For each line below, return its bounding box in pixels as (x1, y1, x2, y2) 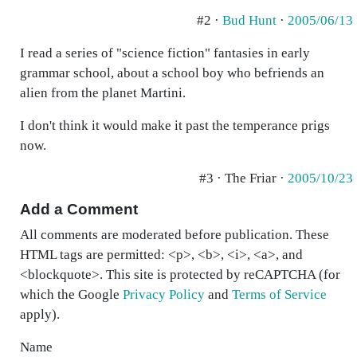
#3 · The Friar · (199, 171, 288, 186)
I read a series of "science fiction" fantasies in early (20, 45, 310, 61)
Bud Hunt (222, 13, 277, 28)
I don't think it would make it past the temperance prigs (20, 118, 330, 133)
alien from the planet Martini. (20, 85, 186, 100)
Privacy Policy (123, 287, 205, 302)
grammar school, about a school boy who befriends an (20, 65, 324, 80)
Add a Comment (20, 201, 138, 218)
